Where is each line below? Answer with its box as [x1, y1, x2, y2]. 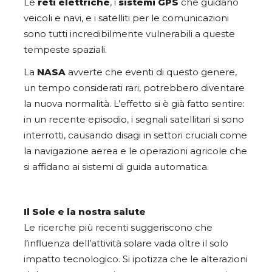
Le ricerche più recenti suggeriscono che [24, 222, 212, 233]
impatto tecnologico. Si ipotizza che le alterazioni [24, 253, 248, 265]
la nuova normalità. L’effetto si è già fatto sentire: [24, 98, 245, 109]
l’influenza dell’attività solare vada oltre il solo [24, 237, 228, 249]
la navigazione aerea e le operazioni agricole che [24, 145, 247, 157]
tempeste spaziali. [24, 44, 107, 55]
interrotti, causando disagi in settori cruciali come [24, 129, 247, 141]
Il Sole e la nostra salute [24, 206, 148, 217]
